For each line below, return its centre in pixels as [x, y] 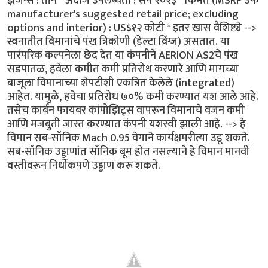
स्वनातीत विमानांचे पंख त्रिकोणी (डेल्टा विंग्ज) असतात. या [118, 42]
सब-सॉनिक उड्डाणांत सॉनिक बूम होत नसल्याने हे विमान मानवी [128, 152]
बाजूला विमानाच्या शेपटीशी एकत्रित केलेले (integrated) [121, 83]
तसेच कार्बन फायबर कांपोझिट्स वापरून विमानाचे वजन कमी [126, 111]
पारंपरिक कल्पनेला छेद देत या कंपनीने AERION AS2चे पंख [123, 56]
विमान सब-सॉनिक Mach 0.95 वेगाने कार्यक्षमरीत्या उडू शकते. [129, 138]
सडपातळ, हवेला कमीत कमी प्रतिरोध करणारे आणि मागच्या [123, 69]
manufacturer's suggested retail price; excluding [123, 14]
